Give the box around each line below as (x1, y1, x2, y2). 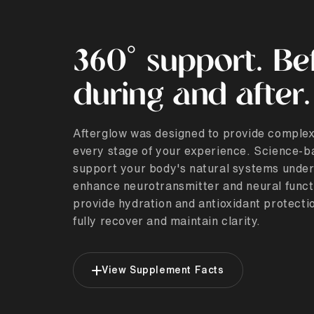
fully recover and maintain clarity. (73, 215, 261, 227)
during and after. (73, 81, 310, 114)
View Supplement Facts (102, 265, 224, 275)
